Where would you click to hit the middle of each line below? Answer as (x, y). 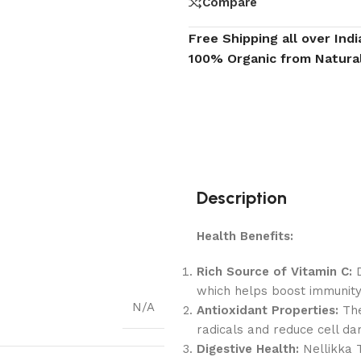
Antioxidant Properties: (268, 310)
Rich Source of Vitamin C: (274, 271)
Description (242, 197)
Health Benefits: (245, 236)
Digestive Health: (248, 349)
